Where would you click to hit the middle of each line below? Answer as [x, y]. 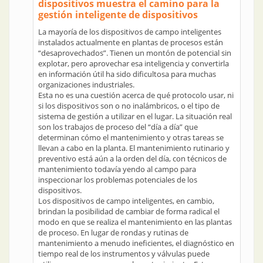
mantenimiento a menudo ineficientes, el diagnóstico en [136, 243]
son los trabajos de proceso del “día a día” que [118, 127]
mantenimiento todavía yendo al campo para [117, 169]
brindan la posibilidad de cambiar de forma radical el [129, 211]
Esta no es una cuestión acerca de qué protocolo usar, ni [136, 95]
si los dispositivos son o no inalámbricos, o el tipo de [129, 106]
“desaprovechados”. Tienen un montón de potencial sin [135, 53]
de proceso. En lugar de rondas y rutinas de [113, 232]
